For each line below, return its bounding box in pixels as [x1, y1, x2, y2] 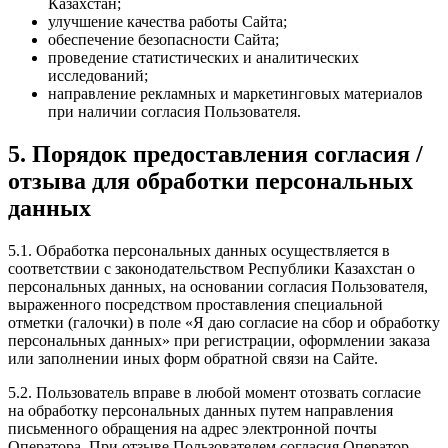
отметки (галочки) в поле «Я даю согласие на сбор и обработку [8, 313, 440, 331]
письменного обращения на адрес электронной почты [8, 419, 377, 437]
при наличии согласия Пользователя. [48, 103, 301, 121]
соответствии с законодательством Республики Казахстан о [8, 259, 415, 277]
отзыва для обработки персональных [8, 167, 413, 194]
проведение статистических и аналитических [48, 49, 359, 67]
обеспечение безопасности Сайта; [48, 31, 279, 49]
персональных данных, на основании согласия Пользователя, [8, 277, 428, 295]
